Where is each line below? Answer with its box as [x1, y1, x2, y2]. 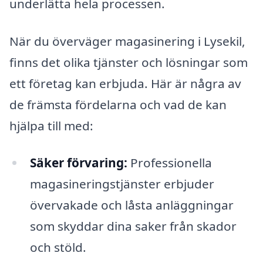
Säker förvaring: [29, 154, 127, 171]
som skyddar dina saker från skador [29, 218, 237, 235]
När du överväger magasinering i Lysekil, [9, 32, 245, 49]
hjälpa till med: [9, 117, 93, 134]
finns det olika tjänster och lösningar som [9, 53, 248, 70]
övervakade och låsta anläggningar [29, 197, 234, 214]
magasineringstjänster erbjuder [29, 176, 214, 193]
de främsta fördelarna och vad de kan [9, 96, 227, 113]
